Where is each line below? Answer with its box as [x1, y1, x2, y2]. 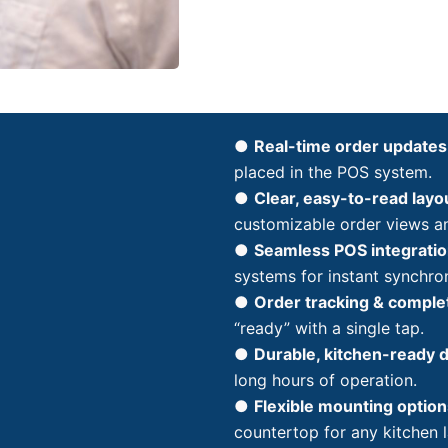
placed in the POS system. [234, 162, 432, 182]
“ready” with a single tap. [234, 318, 424, 338]
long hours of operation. [234, 370, 417, 390]
